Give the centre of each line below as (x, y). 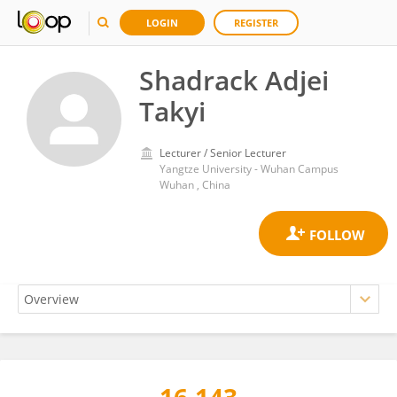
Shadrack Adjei (234, 80)
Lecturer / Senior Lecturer (223, 153)
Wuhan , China (195, 185)
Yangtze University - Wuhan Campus (249, 169)
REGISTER (256, 23)
